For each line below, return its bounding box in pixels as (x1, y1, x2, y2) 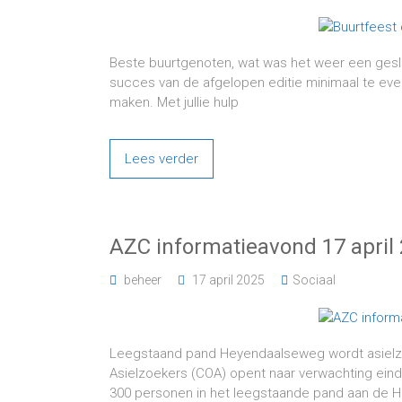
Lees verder (125, 151, 198, 167)
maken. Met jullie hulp (109, 94, 239, 110)
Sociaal (293, 273, 336, 287)
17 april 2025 (192, 273, 265, 287)
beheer (124, 273, 162, 287)
